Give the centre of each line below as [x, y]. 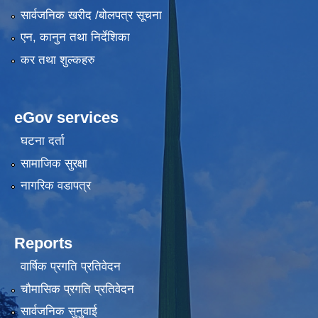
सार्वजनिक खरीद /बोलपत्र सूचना [91, 16]
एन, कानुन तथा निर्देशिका [75, 38]
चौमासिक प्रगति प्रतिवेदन [77, 289]
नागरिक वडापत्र [55, 186]
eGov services [66, 117]
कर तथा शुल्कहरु [57, 60]
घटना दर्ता [42, 141]
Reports [43, 243]
